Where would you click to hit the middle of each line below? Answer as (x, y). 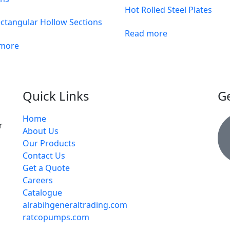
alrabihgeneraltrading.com (75, 205)
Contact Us (44, 155)
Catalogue (42, 192)
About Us (40, 131)
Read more (146, 33)
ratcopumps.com (56, 217)
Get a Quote (46, 168)
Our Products (49, 143)
